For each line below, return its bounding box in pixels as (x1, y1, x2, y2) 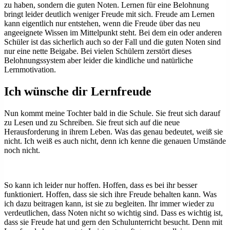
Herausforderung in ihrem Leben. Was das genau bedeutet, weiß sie (4, 127, 223, 137)
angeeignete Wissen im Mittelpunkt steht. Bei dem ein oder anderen (4, 28, 222, 37)
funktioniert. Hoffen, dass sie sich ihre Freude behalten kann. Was (4, 190, 217, 199)
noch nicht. (4, 146, 40, 155)
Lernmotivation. (4, 65, 56, 74)
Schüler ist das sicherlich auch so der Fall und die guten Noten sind (4, 37, 221, 47)
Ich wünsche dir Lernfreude (4, 85, 151, 99)
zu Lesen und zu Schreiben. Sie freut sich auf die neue (4, 118, 180, 127)
